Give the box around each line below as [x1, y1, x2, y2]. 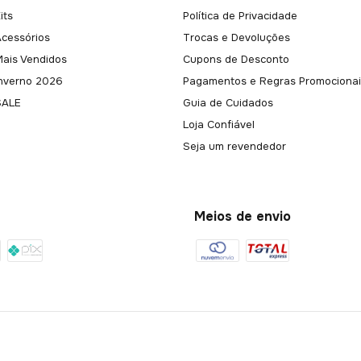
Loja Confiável [182, 118, 255, 132]
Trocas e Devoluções [182, 31, 290, 45]
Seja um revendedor [182, 139, 286, 154]
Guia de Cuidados [182, 96, 273, 110]
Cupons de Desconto [182, 52, 289, 67]
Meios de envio [194, 207, 292, 225]
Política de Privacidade [182, 9, 297, 23]
